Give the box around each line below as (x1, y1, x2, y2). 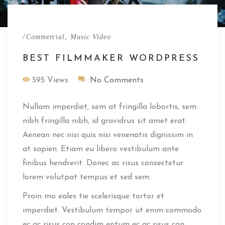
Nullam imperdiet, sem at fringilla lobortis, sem (23, 102, 196, 111)
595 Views (32, 76, 68, 84)
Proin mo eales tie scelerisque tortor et (23, 192, 164, 200)
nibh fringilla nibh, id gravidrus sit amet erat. (23, 117, 187, 125)
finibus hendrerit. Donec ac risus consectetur (23, 159, 183, 167)
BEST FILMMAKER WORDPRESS (23, 53, 199, 63)
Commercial (26, 33, 65, 41)
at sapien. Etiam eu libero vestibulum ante (23, 145, 179, 153)
